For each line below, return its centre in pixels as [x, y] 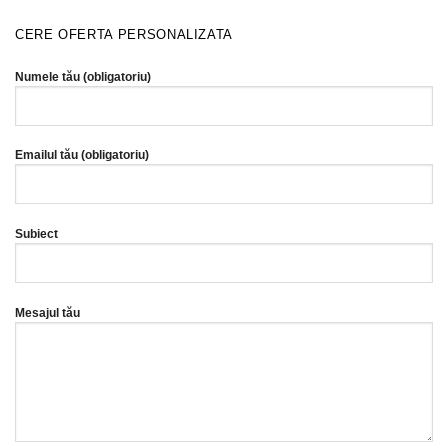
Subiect [36, 234]
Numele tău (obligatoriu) [83, 76]
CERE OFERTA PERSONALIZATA [124, 35]
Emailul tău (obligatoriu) [82, 155]
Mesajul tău [47, 312]
